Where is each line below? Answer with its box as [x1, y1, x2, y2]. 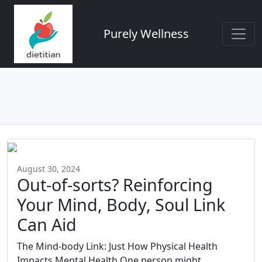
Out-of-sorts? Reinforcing [17, 173, 213, 196]
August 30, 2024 [17, 163, 80, 174]
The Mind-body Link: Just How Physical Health [17, 240, 218, 253]
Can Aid [17, 213, 77, 236]
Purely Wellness [104, 26, 189, 42]
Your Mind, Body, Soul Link [17, 193, 225, 216]
